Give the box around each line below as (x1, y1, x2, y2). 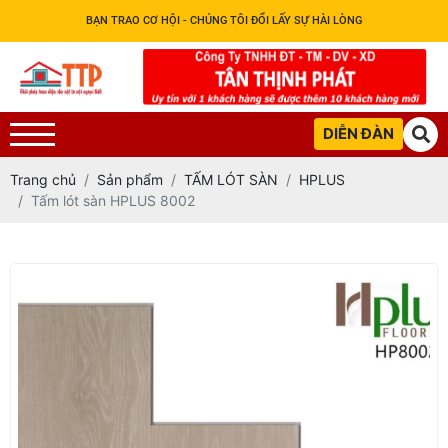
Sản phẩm (97, 170, 163, 188)
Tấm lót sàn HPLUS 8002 (31, 191, 195, 209)
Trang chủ (10, 170, 76, 188)
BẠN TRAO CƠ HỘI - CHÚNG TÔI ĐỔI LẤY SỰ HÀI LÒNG (86, 14, 362, 27)
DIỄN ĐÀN (323, 124, 394, 144)
